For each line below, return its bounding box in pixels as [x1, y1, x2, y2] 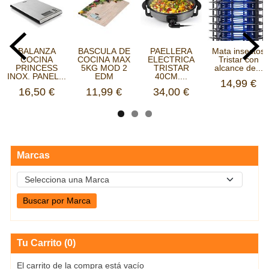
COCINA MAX [77, 55, 130, 65]
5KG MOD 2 [80, 63, 127, 73]
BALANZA [17, 46, 56, 56]
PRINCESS [16, 63, 58, 73]
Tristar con [218, 55, 259, 65]
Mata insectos [212, 46, 265, 56]
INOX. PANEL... [7, 71, 66, 82]
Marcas [17, 150, 50, 161]
